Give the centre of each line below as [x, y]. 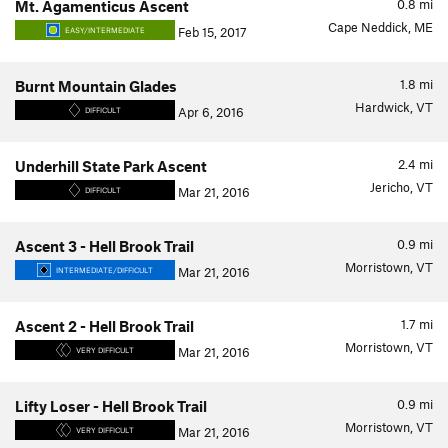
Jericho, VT [401, 187]
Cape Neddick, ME [380, 27]
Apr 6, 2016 [209, 112]
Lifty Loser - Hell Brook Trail [111, 406]
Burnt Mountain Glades [96, 86]
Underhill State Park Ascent [111, 166]
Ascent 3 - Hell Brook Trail [104, 246]
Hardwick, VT [394, 107]
